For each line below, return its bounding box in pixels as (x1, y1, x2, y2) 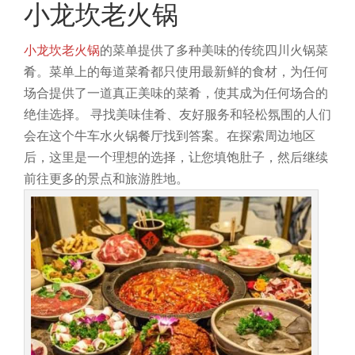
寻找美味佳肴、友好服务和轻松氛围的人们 (90, 107, 331, 121)
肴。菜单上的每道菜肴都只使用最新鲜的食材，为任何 (24, 64, 328, 78)
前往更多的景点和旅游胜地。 (24, 171, 189, 185)
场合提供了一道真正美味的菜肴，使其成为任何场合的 (24, 86, 328, 100)
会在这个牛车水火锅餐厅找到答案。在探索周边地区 (24, 128, 315, 143)
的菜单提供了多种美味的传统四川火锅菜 (100, 43, 328, 57)
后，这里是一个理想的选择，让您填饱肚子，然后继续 (24, 150, 328, 164)
